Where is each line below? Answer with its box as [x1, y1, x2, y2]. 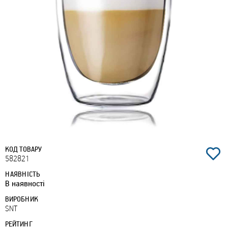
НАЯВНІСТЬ [5, 169, 40, 179]
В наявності [5, 178, 45, 188]
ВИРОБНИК [5, 194, 38, 204]
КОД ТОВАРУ [5, 144, 42, 154]
